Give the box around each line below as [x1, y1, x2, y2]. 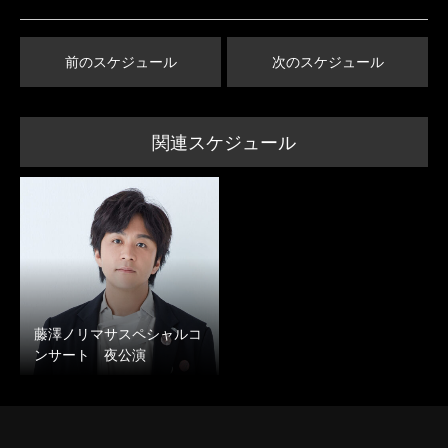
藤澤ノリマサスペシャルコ [34, 323, 202, 343]
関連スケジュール [152, 130, 296, 154]
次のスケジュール [271, 52, 384, 71]
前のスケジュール [64, 52, 177, 71]
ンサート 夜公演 [34, 344, 146, 364]
